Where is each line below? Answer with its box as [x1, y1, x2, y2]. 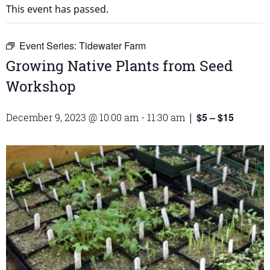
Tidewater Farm [79, 39, 146, 53]
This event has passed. [6, 2, 108, 16]
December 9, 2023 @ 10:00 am [6, 111, 139, 124]
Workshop [6, 77, 76, 96]
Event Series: [19, 39, 79, 53]
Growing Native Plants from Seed [6, 56, 233, 76]
